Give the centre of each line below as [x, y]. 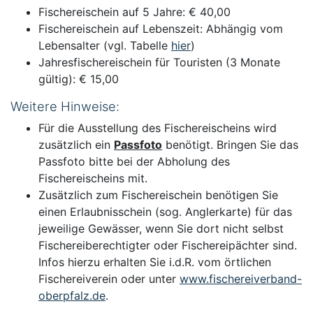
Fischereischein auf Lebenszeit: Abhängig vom [161, 29]
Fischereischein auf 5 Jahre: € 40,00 [134, 12]
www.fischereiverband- [241, 279]
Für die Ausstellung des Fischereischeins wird [158, 128]
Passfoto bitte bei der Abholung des [134, 161]
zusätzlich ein [76, 145]
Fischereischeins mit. [93, 178]
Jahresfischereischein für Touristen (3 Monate [159, 62]
